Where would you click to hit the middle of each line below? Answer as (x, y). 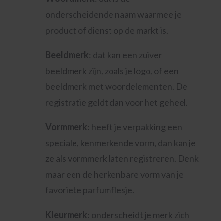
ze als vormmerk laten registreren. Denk (122, 158)
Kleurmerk (66, 215)
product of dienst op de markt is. (107, 30)
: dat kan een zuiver (125, 55)
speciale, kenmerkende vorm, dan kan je (120, 143)
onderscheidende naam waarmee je (113, 14)
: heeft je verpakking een (134, 127)
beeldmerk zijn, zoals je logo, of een (112, 71)
